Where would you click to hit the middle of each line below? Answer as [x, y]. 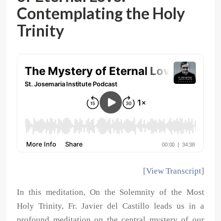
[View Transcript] [173, 171]
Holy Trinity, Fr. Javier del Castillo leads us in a [110, 206]
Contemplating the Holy [101, 13]
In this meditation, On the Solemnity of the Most [110, 192]
